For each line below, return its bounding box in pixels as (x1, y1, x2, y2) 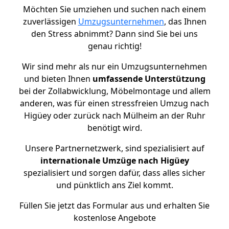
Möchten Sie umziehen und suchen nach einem (23, 4, 206, 15)
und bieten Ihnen (24, 73, 93, 84)
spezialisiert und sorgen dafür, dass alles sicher (24, 167, 205, 178)
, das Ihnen (164, 16, 207, 27)
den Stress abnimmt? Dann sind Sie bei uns (31, 28, 198, 39)
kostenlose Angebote (73, 212, 156, 223)
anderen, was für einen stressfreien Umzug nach (20, 98, 209, 109)
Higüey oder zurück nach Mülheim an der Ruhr (24, 110, 205, 121)
